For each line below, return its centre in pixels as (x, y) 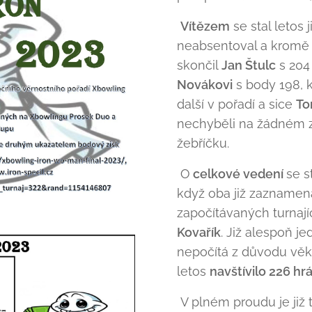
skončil (199, 65)
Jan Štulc (249, 65)
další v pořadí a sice (236, 104)
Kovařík (199, 232)
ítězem (209, 26)
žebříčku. (203, 143)
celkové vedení (238, 174)
